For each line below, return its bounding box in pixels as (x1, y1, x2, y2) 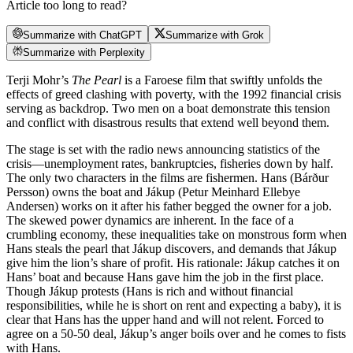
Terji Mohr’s (6, 72, 72, 87)
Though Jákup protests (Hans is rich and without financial (6, 284, 293, 298)
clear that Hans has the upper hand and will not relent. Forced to (6, 312, 324, 326)
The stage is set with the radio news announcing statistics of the (6, 142, 320, 156)
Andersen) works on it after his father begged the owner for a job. (6, 199, 332, 213)
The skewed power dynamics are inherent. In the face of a (6, 213, 294, 227)
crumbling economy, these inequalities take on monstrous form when (6, 227, 347, 241)
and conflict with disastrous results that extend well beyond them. (6, 115, 329, 129)
